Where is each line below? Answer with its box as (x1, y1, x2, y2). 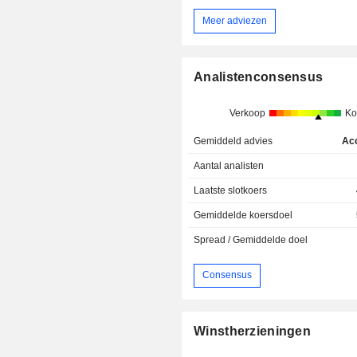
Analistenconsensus (194, 69, 324, 84)
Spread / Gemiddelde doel (194, 233, 308, 245)
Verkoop (229, 107, 265, 119)
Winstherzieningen (194, 324, 312, 338)
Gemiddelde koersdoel (194, 209, 293, 221)
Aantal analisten (194, 159, 265, 171)
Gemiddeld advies (194, 135, 273, 147)
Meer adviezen (202, 14, 268, 26)
